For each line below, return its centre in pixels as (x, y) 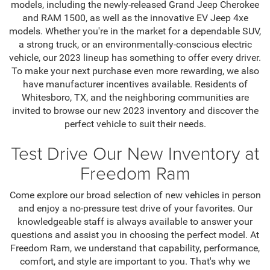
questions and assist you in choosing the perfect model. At (135, 235)
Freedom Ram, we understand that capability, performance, (135, 248)
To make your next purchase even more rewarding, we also (135, 71)
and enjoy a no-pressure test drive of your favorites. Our (135, 209)
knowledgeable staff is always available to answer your (135, 222)
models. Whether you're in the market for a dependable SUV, (135, 31)
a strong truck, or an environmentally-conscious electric (135, 45)
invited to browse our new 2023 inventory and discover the (135, 111)
